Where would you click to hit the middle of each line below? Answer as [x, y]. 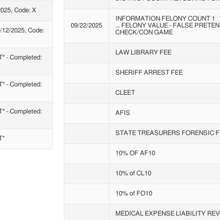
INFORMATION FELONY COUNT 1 [165, 19]
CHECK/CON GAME [144, 33]
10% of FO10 [134, 194]
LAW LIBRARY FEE [143, 53]
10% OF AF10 [135, 154]
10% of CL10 [133, 174]
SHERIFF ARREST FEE [149, 73]
